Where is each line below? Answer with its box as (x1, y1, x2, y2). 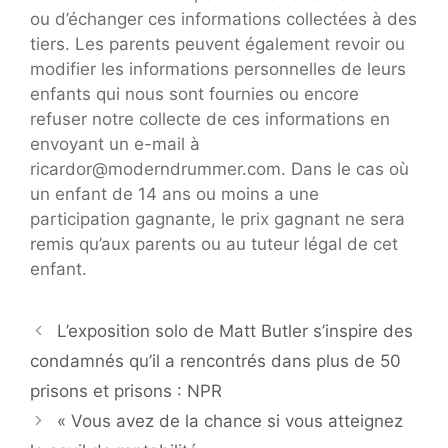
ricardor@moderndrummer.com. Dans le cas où (30, 158, 409, 179)
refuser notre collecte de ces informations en (30, 108, 390, 129)
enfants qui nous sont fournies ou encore (30, 83, 359, 104)
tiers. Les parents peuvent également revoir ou (30, 33, 405, 54)
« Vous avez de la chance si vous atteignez (57, 410, 404, 431)
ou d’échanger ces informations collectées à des (30, 8, 417, 29)
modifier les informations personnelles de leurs (30, 58, 406, 79)
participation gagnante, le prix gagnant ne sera (30, 208, 405, 229)
